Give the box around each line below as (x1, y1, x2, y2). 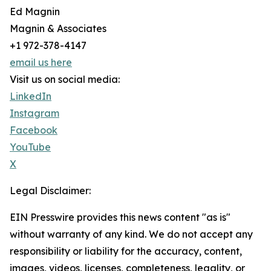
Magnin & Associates (10, 22, 106, 34)
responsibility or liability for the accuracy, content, (10, 245, 242, 257)
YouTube (10, 141, 51, 153)
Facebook (10, 124, 57, 136)
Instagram (10, 107, 59, 119)
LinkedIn (10, 90, 51, 102)
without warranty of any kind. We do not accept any (10, 228, 253, 240)
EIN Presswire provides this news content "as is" (10, 211, 230, 223)
